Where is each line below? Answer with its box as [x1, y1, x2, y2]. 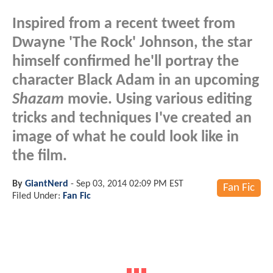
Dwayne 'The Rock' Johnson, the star [12, 35, 252, 51]
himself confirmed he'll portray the [12, 54, 239, 69]
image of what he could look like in [12, 129, 239, 145]
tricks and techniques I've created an [12, 110, 252, 126]
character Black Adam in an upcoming [12, 73, 259, 88]
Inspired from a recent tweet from [12, 16, 235, 32]
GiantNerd [25, 179, 68, 189]
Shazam [12, 91, 64, 107]
